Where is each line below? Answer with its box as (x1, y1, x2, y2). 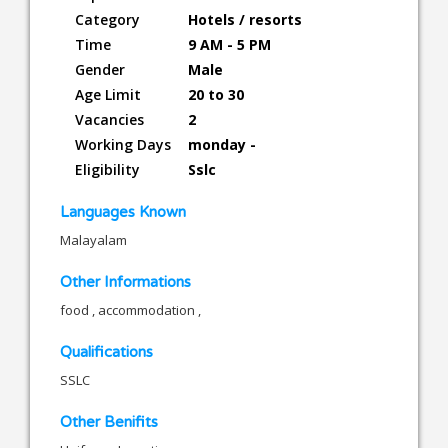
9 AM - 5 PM (188, 34, 271, 54)
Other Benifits (60, 412, 158, 431)
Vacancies (75, 109, 144, 129)
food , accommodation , (60, 300, 201, 319)
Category (75, 9, 140, 29)
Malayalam (60, 230, 127, 249)
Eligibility (75, 159, 140, 179)
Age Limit (75, 84, 141, 104)
